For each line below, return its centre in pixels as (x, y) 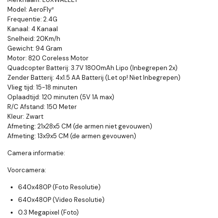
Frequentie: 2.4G (32, 19)
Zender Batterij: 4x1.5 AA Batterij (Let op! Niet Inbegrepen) (94, 77)
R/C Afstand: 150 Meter (42, 107)
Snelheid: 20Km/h (34, 38)
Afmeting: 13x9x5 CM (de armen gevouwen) (72, 136)
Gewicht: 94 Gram (35, 48)
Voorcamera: (27, 170)
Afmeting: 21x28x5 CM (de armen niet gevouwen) (80, 126)
